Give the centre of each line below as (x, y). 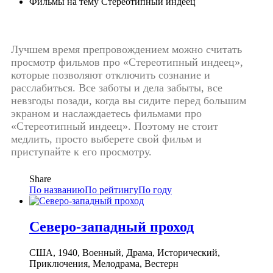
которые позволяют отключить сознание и (111, 75)
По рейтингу (112, 190)
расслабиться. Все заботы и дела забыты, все (117, 87)
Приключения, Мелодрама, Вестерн (104, 263)
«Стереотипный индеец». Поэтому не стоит (115, 126)
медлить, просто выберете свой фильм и (106, 139)
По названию (57, 190)
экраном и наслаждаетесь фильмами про (106, 113)
